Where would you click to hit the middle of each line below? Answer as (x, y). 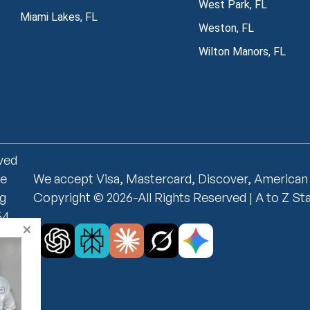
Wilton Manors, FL (242, 51)
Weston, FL (226, 28)
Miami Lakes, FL (58, 17)
